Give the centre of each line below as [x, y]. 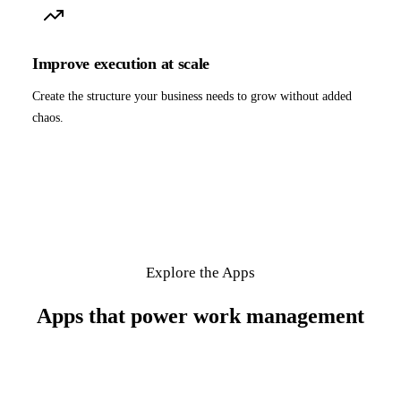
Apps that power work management [200, 316]
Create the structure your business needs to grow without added [192, 96]
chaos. [48, 117]
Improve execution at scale [121, 63]
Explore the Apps [200, 272]
